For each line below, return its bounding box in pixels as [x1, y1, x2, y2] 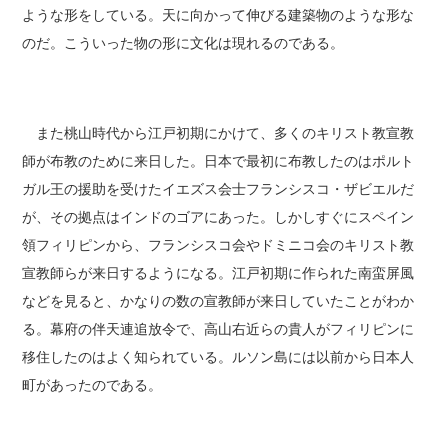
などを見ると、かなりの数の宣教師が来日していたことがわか [22, 291, 415, 312]
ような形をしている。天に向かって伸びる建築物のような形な [22, 5, 415, 26]
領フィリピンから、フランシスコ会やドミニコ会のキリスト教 [22, 235, 415, 256]
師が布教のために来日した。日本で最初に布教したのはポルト [22, 151, 415, 172]
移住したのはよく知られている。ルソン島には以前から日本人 [22, 347, 415, 368]
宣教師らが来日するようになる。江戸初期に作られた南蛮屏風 [22, 263, 415, 284]
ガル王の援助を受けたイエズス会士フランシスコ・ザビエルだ [22, 179, 415, 200]
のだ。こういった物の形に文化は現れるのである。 [22, 33, 345, 54]
